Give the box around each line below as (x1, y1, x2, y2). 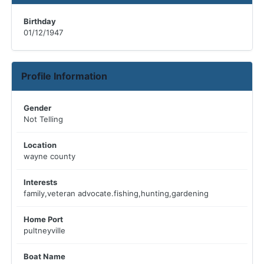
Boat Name (24, 252, 65, 261)
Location (24, 140, 57, 150)
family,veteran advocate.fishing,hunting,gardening (24, 189, 209, 198)
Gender (24, 103, 51, 113)
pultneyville (24, 226, 65, 235)
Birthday (24, 16, 56, 26)
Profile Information (21, 70, 107, 82)
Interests (24, 177, 57, 187)
